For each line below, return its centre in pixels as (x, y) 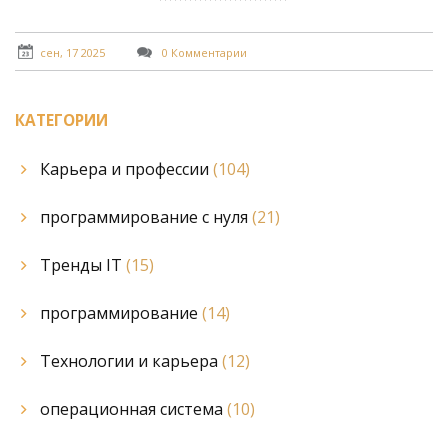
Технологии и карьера (131, 360)
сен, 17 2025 (72, 52)
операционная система (133, 408)
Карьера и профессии (126, 168)
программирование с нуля (146, 216)
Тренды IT (83, 264)
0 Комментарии (203, 52)
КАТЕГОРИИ (61, 121)
